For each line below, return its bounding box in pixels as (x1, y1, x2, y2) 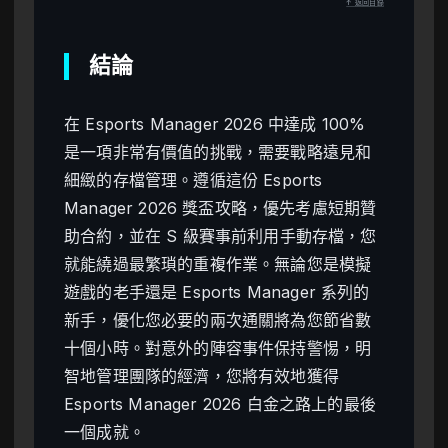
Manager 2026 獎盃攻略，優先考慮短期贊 (64, 198, 377, 219)
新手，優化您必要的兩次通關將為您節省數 (64, 310, 372, 331)
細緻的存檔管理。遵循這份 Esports (64, 170, 323, 191)
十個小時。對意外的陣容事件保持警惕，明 (64, 338, 372, 359)
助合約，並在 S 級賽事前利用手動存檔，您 (64, 226, 377, 247)
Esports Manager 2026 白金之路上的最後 (64, 394, 377, 415)
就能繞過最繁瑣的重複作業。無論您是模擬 (64, 254, 372, 275)
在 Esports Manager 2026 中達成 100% (64, 114, 366, 135)
